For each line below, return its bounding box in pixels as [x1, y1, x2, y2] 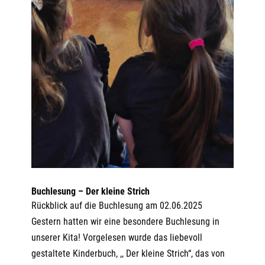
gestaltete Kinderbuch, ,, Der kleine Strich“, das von [31, 247, 225, 259]
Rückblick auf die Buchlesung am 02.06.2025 [31, 199, 202, 211]
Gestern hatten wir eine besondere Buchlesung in [31, 215, 219, 227]
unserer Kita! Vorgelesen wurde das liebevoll [31, 231, 202, 243]
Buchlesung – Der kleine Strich [31, 185, 150, 197]
